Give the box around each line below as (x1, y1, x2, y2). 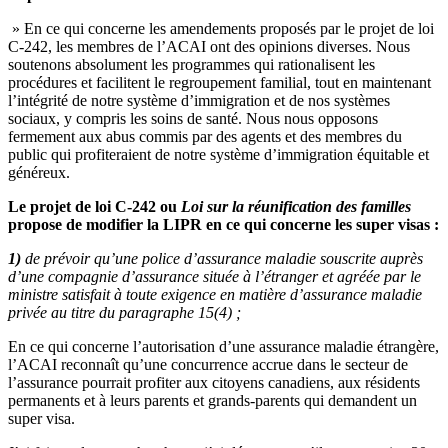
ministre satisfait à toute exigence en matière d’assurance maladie (8, 285, 422, 303)
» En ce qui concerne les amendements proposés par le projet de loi (8, 19, 434, 37)
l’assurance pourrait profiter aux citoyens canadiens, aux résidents (8, 373, 420, 391)
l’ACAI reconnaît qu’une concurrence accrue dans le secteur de (8, 355, 408, 373)
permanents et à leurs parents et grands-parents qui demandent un (8, 391, 417, 409)
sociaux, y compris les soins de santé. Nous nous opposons (8, 109, 378, 127)
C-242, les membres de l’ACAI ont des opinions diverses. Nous (8, 37, 410, 55)
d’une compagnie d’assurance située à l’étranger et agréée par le (8, 267, 421, 285)
